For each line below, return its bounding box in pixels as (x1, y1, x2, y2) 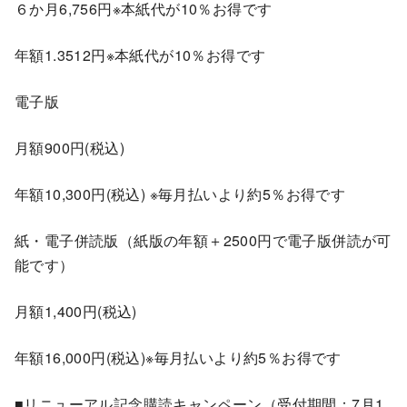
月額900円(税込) (15, 136, 125, 158)
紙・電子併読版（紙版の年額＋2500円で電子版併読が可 (15, 229, 392, 251)
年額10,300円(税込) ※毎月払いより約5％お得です (15, 183, 346, 204)
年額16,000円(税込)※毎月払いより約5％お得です (15, 346, 342, 368)
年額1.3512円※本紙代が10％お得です (15, 44, 266, 65)
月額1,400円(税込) (15, 300, 137, 322)
